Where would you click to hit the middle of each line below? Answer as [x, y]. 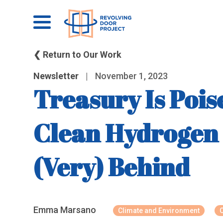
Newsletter [56, 76]
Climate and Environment [159, 211]
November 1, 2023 [131, 76]
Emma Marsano [65, 210]
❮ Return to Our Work [78, 55]
